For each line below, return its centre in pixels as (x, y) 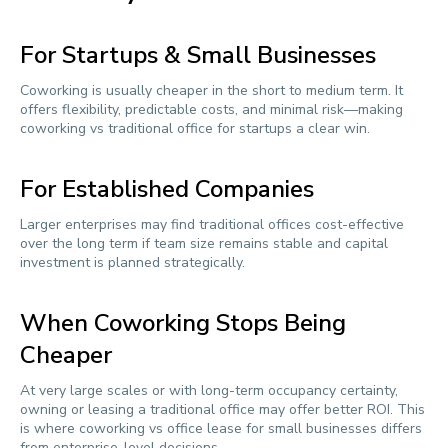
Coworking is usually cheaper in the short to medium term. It (211, 90)
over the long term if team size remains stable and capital (204, 243)
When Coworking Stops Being (183, 323)
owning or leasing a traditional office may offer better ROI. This (222, 409)
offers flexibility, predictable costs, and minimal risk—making (211, 109)
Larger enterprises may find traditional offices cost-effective (212, 224)
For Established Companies (167, 189)
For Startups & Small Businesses (198, 55)
